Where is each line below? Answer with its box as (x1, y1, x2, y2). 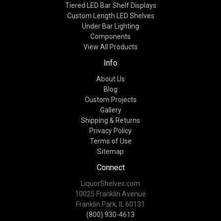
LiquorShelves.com (81, 179, 140, 187)
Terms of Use (89, 137, 132, 145)
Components (90, 32, 131, 40)
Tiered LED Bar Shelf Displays (65, 1, 156, 9)
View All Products (83, 42, 138, 51)
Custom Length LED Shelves (67, 11, 154, 20)
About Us (96, 74, 125, 83)
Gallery (100, 106, 121, 114)
